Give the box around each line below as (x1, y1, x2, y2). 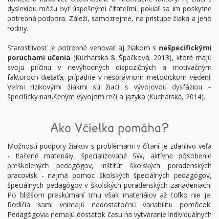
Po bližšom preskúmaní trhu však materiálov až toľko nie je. (7, 190, 212, 199)
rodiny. (7, 23, 28, 33)
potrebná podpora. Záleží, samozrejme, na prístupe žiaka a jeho (7, 14, 212, 23)
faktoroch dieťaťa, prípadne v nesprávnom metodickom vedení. (7, 72, 212, 82)
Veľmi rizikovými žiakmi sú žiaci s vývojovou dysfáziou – (7, 82, 212, 91)
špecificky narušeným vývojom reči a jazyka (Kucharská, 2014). (7, 92, 205, 101)
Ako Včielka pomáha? (50, 123, 169, 134)
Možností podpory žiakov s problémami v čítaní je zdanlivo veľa (7, 141, 212, 151)
